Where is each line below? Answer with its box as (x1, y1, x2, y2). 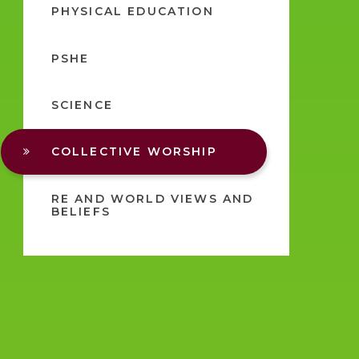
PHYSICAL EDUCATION (50, 4, 214, 19)
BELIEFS (50, 204, 111, 219)
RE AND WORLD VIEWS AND (50, 191, 254, 206)
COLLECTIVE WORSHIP (50, 144, 217, 159)
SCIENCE (50, 97, 113, 112)
